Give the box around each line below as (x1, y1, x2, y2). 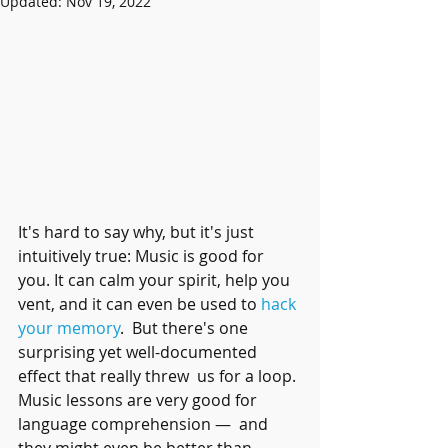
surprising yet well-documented (18, 340, 261, 363)
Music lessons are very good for (18, 388, 261, 411)
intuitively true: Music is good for (18, 244, 268, 267)
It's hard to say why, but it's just (18, 220, 258, 243)
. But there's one (120, 316, 252, 339)
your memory (18, 316, 120, 339)
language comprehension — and (18, 412, 272, 435)
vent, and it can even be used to (18, 292, 261, 315)
